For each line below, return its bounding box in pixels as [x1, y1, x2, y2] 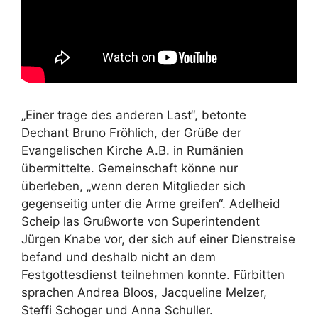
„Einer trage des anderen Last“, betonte [21, 107, 246, 122]
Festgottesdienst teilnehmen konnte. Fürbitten [21, 267, 285, 282]
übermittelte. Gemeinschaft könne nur [21, 160, 238, 175]
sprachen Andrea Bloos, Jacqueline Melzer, [21, 285, 267, 300]
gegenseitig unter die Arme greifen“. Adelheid [21, 196, 280, 211]
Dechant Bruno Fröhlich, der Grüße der [21, 125, 241, 140]
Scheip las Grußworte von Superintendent [21, 214, 260, 229]
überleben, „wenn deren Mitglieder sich [21, 178, 246, 193]
